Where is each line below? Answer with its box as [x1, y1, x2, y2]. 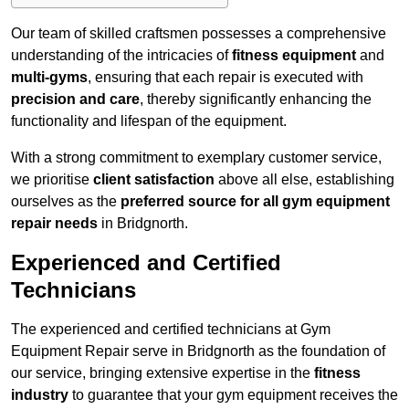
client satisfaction [93, 172, 215, 188]
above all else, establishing [215, 172, 394, 188]
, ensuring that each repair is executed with [88, 69, 363, 86]
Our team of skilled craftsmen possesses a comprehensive [11, 26, 386, 42]
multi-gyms [11, 69, 88, 86]
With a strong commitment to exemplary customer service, [11, 150, 382, 166]
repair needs [11, 215, 98, 232]
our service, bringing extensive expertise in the [11, 365, 314, 382]
